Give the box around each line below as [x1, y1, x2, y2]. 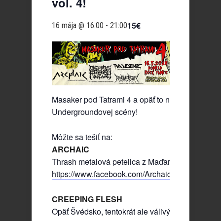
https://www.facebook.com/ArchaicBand [52, 168, 190, 180]
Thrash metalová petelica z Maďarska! [52, 155, 184, 167]
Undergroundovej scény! [52, 106, 138, 117]
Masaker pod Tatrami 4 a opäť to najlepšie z [52, 93, 203, 105]
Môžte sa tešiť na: [52, 131, 112, 143]
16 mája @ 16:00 [52, 21, 104, 30]
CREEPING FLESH [52, 193, 122, 205]
